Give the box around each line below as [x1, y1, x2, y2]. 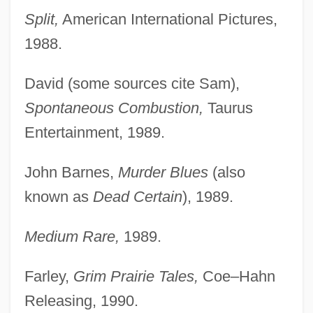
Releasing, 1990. [24, 291, 138, 310]
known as [24, 187, 93, 205]
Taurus [203, 99, 253, 117]
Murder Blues [117, 163, 208, 181]
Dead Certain [92, 187, 182, 205]
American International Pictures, [58, 10, 277, 28]
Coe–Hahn [198, 267, 275, 285]
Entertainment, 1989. [24, 123, 165, 141]
